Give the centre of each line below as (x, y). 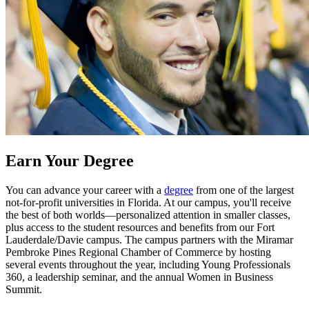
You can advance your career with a (85, 190)
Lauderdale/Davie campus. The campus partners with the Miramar (149, 240)
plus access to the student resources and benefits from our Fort (140, 228)
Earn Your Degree (70, 161)
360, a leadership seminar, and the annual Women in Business (139, 277)
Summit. (24, 290)
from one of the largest (243, 190)
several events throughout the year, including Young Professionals (148, 265)
